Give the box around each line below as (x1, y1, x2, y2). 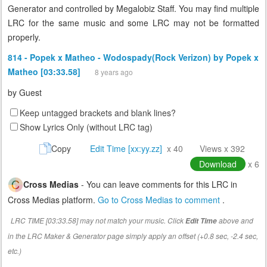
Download (199, 158, 237, 170)
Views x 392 (200, 142, 245, 155)
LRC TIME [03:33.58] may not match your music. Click (11, 215, 185, 226)
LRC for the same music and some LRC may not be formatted (8, 17, 259, 29)
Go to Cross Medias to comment (98, 194, 222, 206)
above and (217, 215, 253, 226)
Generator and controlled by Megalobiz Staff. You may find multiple (8, 2, 259, 15)
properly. (8, 31, 41, 44)
